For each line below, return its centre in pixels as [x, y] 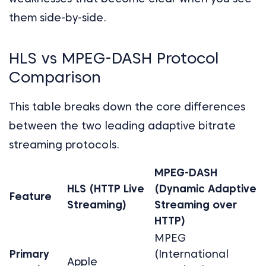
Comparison [55, 77]
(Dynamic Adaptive [205, 188]
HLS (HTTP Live [106, 188]
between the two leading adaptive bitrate [122, 125]
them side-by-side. [58, 17]
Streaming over [196, 204]
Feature [31, 196]
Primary [29, 254]
